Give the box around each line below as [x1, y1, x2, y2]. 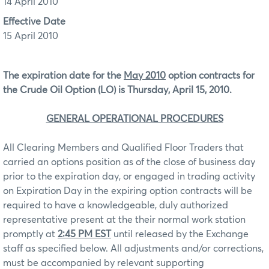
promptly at [3, 229, 58, 239]
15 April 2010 [3, 31, 58, 41]
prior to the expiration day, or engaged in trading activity [3, 171, 255, 181]
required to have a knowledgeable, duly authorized [3, 200, 228, 210]
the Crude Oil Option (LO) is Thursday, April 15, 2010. [3, 85, 232, 95]
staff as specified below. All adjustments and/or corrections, [3, 243, 264, 253]
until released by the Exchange [111, 229, 249, 239]
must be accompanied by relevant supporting [3, 258, 204, 268]
